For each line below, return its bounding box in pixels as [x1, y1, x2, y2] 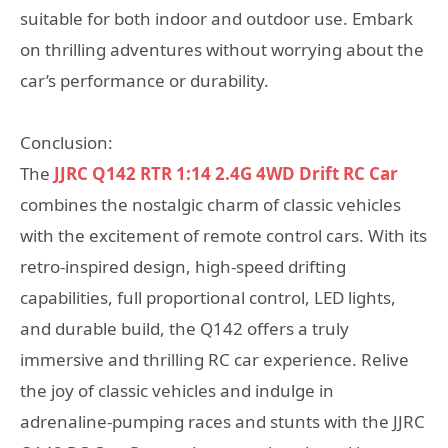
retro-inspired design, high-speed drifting [20, 255, 346, 279]
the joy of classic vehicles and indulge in [20, 379, 334, 403]
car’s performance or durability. [20, 68, 269, 92]
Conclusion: [20, 131, 113, 155]
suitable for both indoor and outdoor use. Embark [20, 6, 413, 30]
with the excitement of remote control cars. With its [20, 224, 427, 248]
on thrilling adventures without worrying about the [20, 37, 424, 61]
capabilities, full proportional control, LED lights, [20, 286, 396, 310]
